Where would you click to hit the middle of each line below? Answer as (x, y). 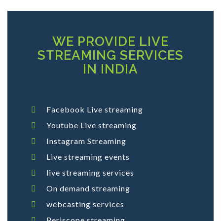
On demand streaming (88, 188)
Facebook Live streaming (95, 109)
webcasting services (85, 204)
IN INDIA (110, 69)
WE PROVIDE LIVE (110, 41)
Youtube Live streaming (92, 125)
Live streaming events (88, 157)
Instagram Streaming (86, 141)
